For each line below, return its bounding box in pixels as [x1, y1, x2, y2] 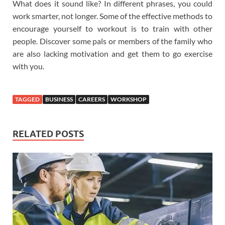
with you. [13, 61, 44, 71]
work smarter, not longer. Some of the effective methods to [13, 11, 212, 21]
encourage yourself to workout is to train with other [13, 23, 212, 33]
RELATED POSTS [13, 128, 84, 139]
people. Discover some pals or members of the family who [13, 36, 212, 46]
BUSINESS [45, 95, 73, 103]
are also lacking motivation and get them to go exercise [13, 48, 212, 58]
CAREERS [78, 95, 105, 103]
